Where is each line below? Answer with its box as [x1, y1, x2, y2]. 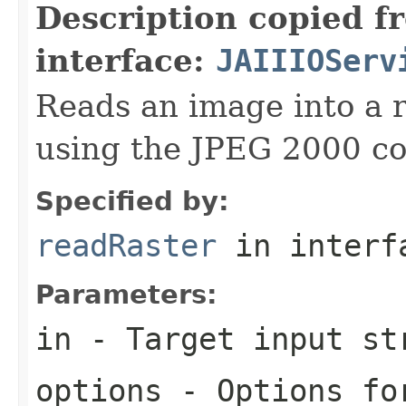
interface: [35, 42, 216, 79]
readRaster [35, 227, 217, 264]
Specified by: [35, 185, 229, 217]
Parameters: [35, 278, 217, 310]
